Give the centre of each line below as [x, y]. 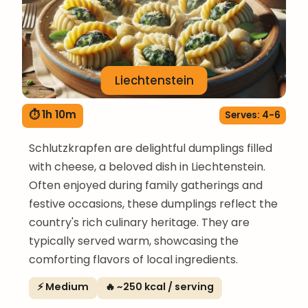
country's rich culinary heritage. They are [139, 222]
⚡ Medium [63, 286]
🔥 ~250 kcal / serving [159, 286]
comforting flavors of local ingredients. [133, 259]
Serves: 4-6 [253, 115]
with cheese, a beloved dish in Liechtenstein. [147, 166]
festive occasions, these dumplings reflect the [153, 203]
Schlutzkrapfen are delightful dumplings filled [151, 148]
